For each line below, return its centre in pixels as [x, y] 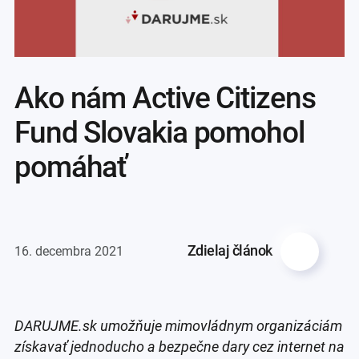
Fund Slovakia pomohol [159, 132]
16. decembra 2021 [69, 251]
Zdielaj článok [230, 251]
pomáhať [71, 167]
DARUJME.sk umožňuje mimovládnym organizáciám [178, 326]
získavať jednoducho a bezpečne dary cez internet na [179, 347]
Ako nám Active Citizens [165, 98]
